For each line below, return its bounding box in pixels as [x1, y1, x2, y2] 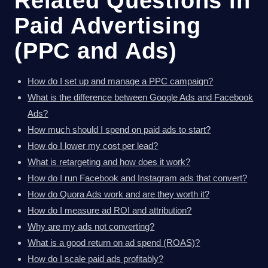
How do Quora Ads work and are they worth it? [28, 188, 210, 199]
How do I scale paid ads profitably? [28, 253, 164, 264]
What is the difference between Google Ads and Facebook [28, 92, 254, 102]
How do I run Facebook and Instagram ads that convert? [28, 172, 248, 183]
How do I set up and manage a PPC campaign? [28, 75, 214, 86]
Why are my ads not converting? [28, 221, 155, 232]
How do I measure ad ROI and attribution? [28, 205, 192, 215]
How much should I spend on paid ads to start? [28, 124, 211, 135]
